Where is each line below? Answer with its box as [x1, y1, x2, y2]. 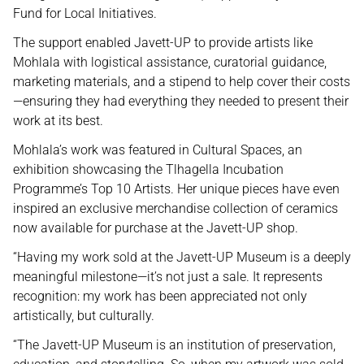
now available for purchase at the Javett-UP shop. [13, 220, 298, 236]
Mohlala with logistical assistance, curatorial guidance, [13, 54, 327, 70]
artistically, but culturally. [13, 308, 154, 323]
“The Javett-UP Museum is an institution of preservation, [13, 337, 336, 353]
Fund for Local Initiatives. [13, 6, 157, 21]
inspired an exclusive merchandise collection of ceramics [13, 201, 338, 216]
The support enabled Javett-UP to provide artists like [13, 35, 313, 50]
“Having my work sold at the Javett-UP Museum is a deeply [13, 249, 351, 265]
